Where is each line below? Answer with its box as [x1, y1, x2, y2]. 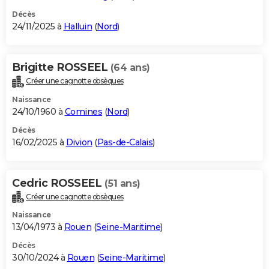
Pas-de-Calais [97, 136, 153, 148]
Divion [65, 136, 92, 148]
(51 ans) [104, 177, 141, 189]
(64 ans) [110, 61, 150, 73]
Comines [64, 106, 102, 117]
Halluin [63, 20, 92, 32]
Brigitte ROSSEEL [12, 60, 110, 74]
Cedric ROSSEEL [12, 176, 104, 190]
